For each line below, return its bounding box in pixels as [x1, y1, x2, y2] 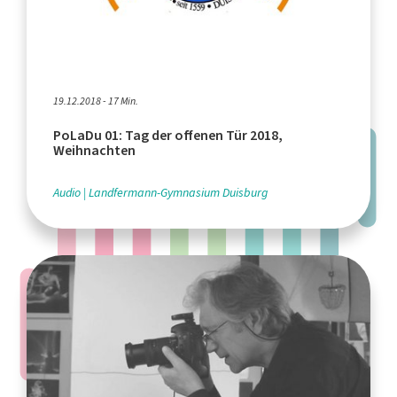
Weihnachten [53, 141, 136, 160]
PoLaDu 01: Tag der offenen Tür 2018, [53, 126, 283, 145]
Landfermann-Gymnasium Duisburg [89, 184, 268, 202]
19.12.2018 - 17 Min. [53, 94, 138, 109]
